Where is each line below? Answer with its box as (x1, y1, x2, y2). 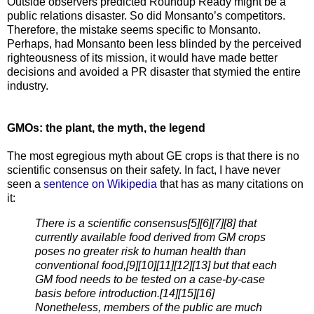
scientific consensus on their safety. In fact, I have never (7, 163, 280, 176)
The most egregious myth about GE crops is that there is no (7, 149, 299, 162)
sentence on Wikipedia (43, 177, 157, 190)
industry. (7, 79, 48, 92)
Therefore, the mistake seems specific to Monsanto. (7, 23, 261, 36)
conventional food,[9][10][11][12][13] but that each (35, 259, 277, 271)
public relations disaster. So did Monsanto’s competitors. (7, 9, 285, 22)
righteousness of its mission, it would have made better (7, 51, 278, 64)
